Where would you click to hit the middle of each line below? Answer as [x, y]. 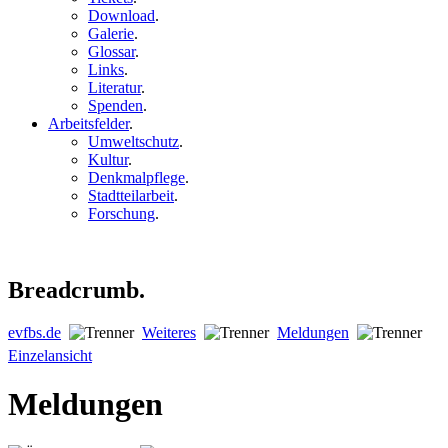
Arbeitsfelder [88, 124]
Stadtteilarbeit [131, 196]
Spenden [115, 106]
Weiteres [169, 332]
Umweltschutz [133, 142]
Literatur [114, 88]
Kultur [108, 160]
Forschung [121, 214]
